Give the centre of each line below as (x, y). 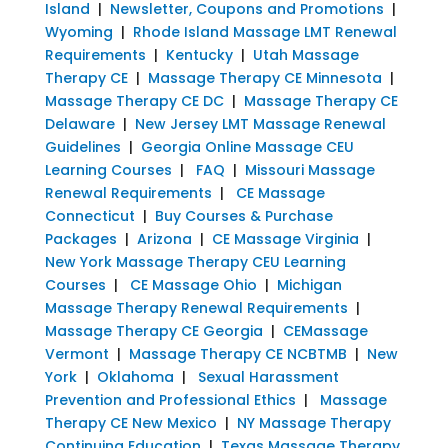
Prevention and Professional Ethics (170, 399)
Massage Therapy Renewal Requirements (196, 307)
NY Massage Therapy (313, 422)
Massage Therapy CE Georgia (153, 330)
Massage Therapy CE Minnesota (264, 77)
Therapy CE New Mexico (130, 422)
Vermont (76, 353)
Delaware (79, 123)
